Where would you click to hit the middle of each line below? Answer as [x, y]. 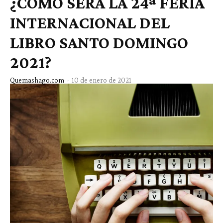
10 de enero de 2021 [102, 80]
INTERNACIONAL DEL [90, 23]
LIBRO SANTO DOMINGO [99, 43]
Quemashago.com [37, 80]
